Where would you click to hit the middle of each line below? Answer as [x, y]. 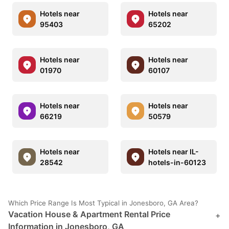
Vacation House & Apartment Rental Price [89, 214]
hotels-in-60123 [177, 162]
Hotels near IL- [174, 151]
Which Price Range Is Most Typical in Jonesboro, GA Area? [103, 203]
